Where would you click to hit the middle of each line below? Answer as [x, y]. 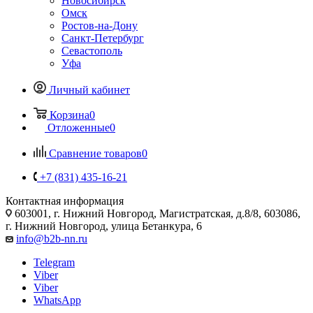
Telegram [54, 262]
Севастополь [92, 50]
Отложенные [79, 127]
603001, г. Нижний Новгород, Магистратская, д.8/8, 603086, [156, 213]
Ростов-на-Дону [100, 25]
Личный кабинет [89, 89]
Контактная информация [65, 201]
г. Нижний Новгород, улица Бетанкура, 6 [104, 226]
